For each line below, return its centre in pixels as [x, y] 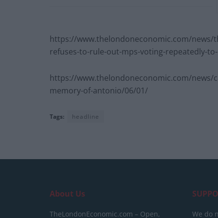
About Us [67, 194]
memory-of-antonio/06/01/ [99, 91]
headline [86, 117]
